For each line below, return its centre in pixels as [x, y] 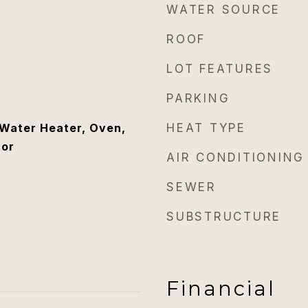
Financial [221, 288]
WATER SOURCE [223, 10]
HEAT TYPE [206, 128]
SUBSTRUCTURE [224, 217]
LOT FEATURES [220, 69]
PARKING [198, 98]
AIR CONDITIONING [235, 157]
